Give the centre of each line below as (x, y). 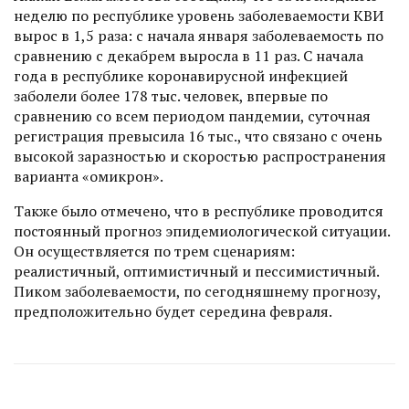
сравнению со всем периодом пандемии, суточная (192, 116)
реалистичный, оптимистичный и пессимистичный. (196, 272)
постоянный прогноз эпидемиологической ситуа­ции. (202, 231)
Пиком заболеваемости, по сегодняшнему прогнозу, (197, 292)
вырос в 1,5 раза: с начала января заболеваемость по (199, 36)
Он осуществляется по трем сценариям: (154, 252)
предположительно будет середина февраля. (173, 312)
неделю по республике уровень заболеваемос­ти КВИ (199, 16)
